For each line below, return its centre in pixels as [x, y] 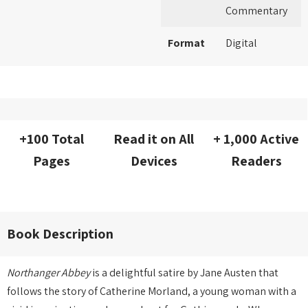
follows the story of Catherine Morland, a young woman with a [152, 291]
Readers [256, 161]
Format [186, 43]
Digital [241, 43]
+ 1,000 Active [256, 139]
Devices [154, 161]
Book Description [60, 234]
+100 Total [51, 139]
